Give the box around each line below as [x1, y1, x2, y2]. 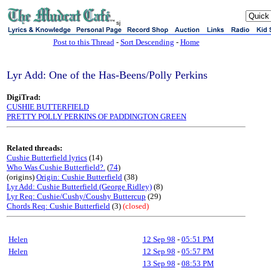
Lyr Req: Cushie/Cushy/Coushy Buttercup [7, 192, 146, 201]
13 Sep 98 [142, 259, 175, 268]
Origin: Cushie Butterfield [36, 172, 122, 181]
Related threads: [7, 143, 62, 152]
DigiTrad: [7, 93, 41, 102]
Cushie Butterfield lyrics [7, 153, 87, 162]
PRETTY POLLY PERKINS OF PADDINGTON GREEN [7, 112, 186, 121]
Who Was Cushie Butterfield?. [7, 163, 105, 172]
